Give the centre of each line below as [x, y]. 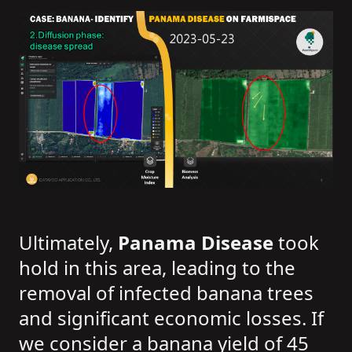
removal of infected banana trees [166, 292]
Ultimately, [68, 242]
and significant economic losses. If [171, 317]
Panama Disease [196, 242]
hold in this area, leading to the [157, 267]
